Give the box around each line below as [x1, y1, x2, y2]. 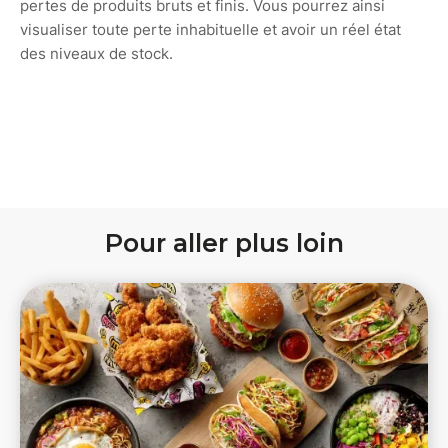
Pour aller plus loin [104, 227, 344, 258]
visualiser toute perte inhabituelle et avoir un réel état [20, 19, 401, 39]
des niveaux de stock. [20, 43, 173, 63]
